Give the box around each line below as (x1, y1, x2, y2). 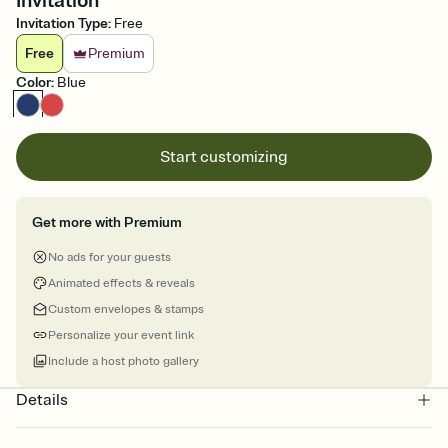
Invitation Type (16, 15, 108, 33)
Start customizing (160, 147, 288, 168)
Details (16, 390, 68, 411)
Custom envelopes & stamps (48, 302, 204, 318)
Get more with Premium (32, 214, 182, 232)
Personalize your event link (48, 328, 194, 344)
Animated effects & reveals (48, 276, 195, 292)
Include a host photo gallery (48, 354, 199, 370)
